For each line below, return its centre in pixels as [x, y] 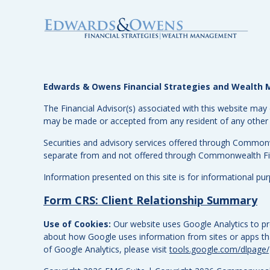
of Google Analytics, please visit [106, 249]
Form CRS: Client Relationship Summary [150, 200]
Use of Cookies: [77, 224]
